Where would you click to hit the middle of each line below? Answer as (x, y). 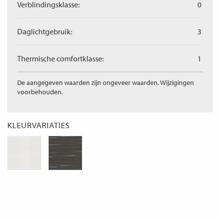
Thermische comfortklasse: (60, 58)
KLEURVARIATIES (39, 125)
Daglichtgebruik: (45, 31)
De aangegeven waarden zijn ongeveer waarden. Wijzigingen (106, 82)
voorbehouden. (40, 92)
